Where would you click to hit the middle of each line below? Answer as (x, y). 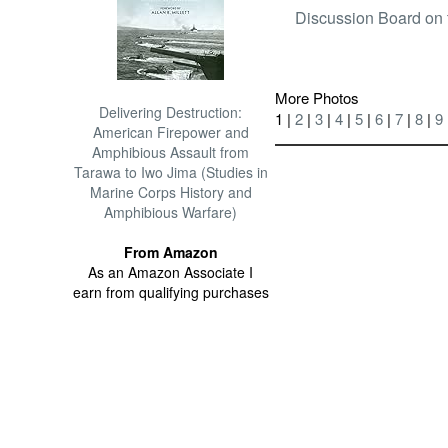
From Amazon (170, 252)
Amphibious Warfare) (171, 212)
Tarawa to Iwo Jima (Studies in (170, 172)
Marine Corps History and (170, 192)
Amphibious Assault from (171, 152)
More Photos (317, 98)
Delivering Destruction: (171, 112)
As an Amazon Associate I (171, 272)
